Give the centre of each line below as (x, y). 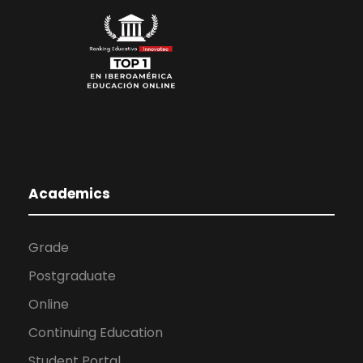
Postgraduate (72, 276)
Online (49, 305)
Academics (69, 194)
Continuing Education (96, 333)
